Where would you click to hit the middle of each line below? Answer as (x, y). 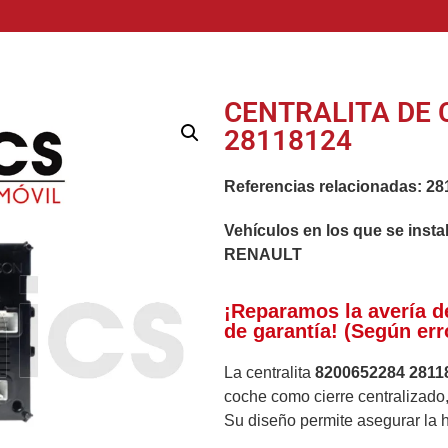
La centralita (269, 373)
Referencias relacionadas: (325, 186)
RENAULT (263, 254)
